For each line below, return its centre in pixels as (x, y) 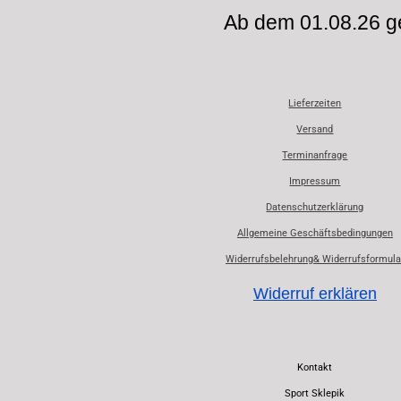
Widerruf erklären (315, 293)
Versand (315, 130)
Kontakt (315, 367)
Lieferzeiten (315, 104)
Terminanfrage (315, 156)
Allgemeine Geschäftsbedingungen (315, 234)
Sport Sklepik (315, 393)
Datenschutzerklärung (315, 208)
